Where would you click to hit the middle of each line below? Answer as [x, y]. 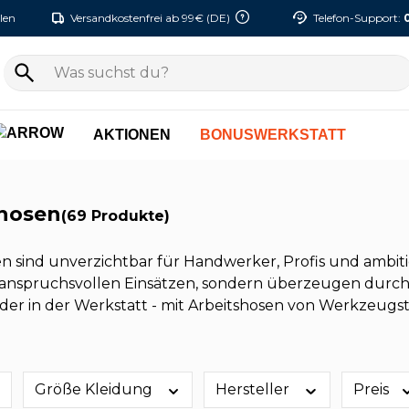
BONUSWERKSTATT [273, 135]
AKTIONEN [132, 135]
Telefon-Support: [358, 18]
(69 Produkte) [115, 215]
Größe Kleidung [95, 390]
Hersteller [254, 390]
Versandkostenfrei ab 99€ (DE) [150, 18]
